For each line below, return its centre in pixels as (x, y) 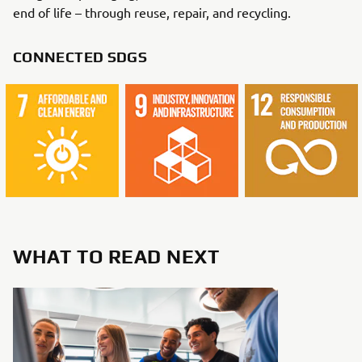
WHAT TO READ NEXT (116, 257)
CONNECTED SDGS (80, 57)
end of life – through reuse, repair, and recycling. (152, 12)
